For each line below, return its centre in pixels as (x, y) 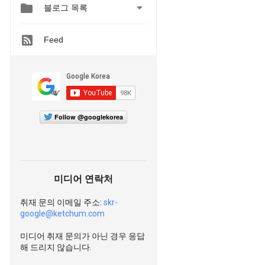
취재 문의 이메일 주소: (62, 202)
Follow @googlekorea (89, 117)
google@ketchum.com (62, 213)
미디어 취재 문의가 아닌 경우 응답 (83, 236)
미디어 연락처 (83, 179)
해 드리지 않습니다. (56, 247)
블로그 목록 (66, 8)
